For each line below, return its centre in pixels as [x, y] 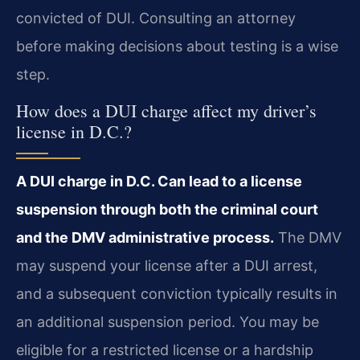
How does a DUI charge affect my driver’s [166, 110]
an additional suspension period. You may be [168, 321]
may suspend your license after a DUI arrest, [167, 265]
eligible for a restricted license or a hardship [165, 350]
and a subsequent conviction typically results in [177, 293]
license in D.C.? [74, 131]
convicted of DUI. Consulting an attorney [156, 18]
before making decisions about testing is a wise [177, 47]
